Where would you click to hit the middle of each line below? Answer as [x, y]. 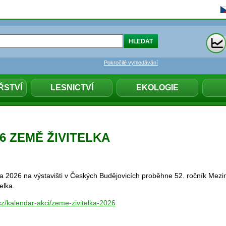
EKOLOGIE [157, 88]
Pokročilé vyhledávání [131, 63]
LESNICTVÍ [72, 88]
